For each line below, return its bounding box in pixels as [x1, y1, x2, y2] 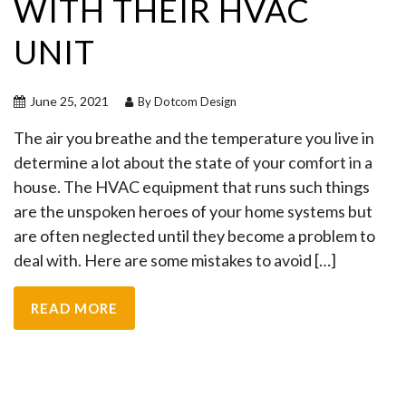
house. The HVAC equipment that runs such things [14, 177, 370, 197]
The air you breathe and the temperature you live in [14, 128, 374, 148]
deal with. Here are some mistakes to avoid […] [14, 250, 336, 270]
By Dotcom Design [135, 94, 237, 109]
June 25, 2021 [27, 93, 109, 109]
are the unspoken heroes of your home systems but [14, 201, 372, 221]
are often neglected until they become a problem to [14, 226, 375, 246]
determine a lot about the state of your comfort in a [14, 152, 372, 172]
